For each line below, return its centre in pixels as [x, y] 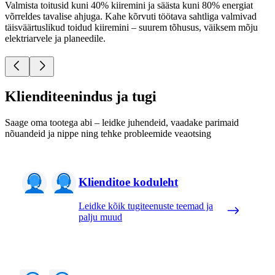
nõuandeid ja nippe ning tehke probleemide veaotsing [108, 134]
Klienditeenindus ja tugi [81, 97]
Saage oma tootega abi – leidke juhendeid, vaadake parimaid [122, 123]
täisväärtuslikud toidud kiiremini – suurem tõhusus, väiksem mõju [131, 27]
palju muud [100, 217]
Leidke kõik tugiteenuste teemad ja [146, 206]
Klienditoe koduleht [128, 182]
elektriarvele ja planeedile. [55, 38]
